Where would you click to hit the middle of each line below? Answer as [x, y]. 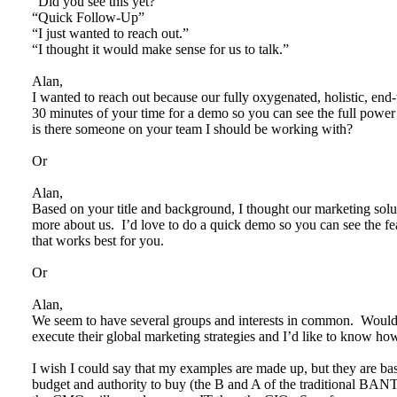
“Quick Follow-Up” [88, 17]
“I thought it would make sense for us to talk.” [166, 49]
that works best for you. [103, 241]
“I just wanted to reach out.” [110, 33]
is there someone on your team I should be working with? [198, 129]
